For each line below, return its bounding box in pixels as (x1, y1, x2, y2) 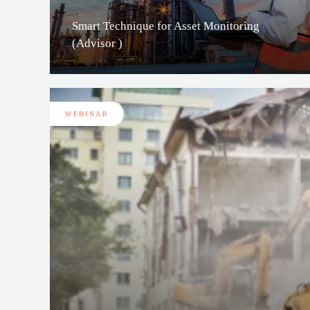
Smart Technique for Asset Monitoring (72, 19, 259, 33)
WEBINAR (65, 109, 109, 118)
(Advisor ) (72, 36, 122, 50)
